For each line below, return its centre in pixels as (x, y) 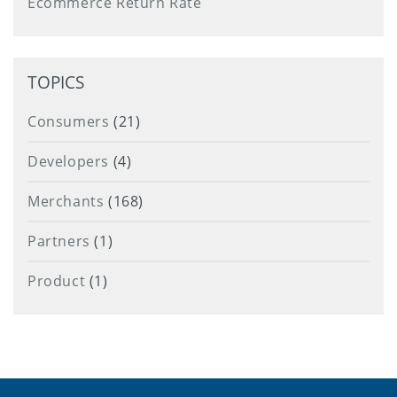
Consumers (69, 121)
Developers (68, 161)
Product (57, 280)
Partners (59, 241)
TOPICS (56, 82)
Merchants (66, 201)
